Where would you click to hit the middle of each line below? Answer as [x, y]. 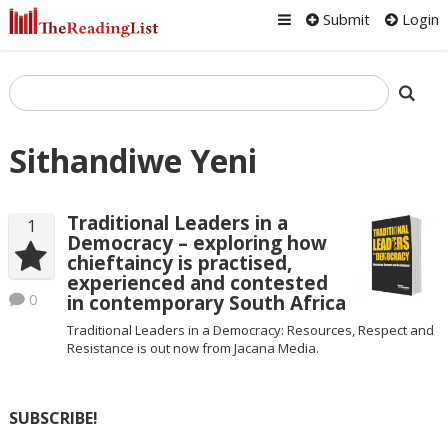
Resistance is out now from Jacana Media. [192, 347]
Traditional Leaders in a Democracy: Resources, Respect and [250, 329]
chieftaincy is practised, [179, 263]
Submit [345, 19]
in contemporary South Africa [206, 303]
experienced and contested [197, 283]
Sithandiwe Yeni [132, 160]
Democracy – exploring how [196, 243]
